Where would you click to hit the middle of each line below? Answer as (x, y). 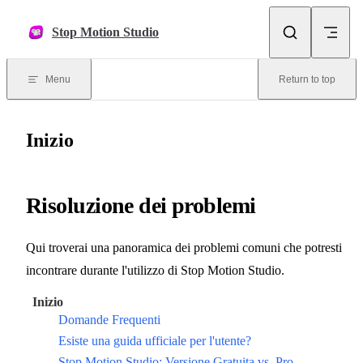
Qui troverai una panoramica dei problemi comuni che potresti (184, 248)
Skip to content (51, 19)
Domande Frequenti (109, 320)
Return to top (307, 79)
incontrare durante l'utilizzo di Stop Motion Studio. (155, 271)
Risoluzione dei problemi (141, 205)
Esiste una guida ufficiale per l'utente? (155, 341)
